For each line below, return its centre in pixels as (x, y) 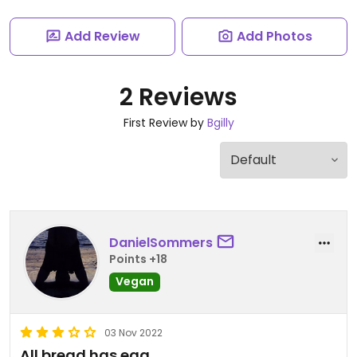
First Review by (165, 123)
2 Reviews (178, 97)
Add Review (102, 36)
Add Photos (274, 36)
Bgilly (220, 123)
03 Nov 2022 (133, 333)
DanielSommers (161, 242)
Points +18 (138, 259)
